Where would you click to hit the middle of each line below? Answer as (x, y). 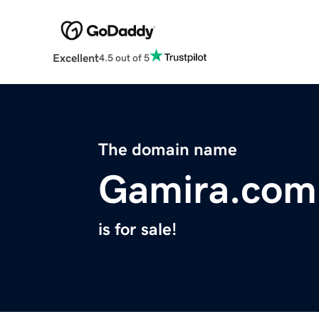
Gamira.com (208, 190)
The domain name (168, 150)
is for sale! (137, 230)
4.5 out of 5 (124, 57)
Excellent (75, 58)
